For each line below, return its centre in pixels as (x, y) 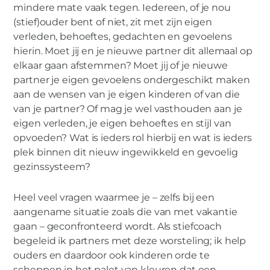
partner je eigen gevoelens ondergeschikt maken (132, 80)
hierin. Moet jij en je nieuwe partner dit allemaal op (133, 51)
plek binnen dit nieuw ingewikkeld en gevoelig (126, 152)
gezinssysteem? (52, 167)
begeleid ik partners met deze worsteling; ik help (130, 240)
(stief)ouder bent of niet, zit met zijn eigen (113, 22)
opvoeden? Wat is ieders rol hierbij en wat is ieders (133, 138)
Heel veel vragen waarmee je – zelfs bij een (114, 197)
